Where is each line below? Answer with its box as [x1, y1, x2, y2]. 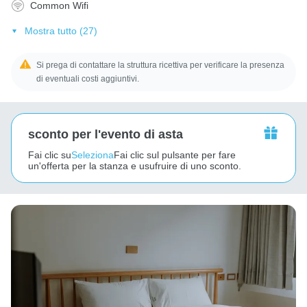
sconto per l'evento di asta [28, 127, 183, 141]
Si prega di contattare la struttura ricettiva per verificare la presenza [36, 60, 285, 70]
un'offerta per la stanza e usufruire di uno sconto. [28, 160, 241, 171]
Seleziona [71, 149, 114, 160]
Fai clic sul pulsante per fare [114, 149, 236, 160]
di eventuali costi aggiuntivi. [36, 73, 140, 84]
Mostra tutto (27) [24, 25, 97, 36]
